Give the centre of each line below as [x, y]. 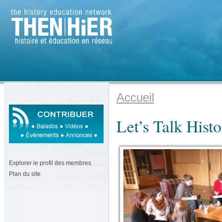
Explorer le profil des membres [50, 163]
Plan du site [25, 174]
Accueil [135, 97]
